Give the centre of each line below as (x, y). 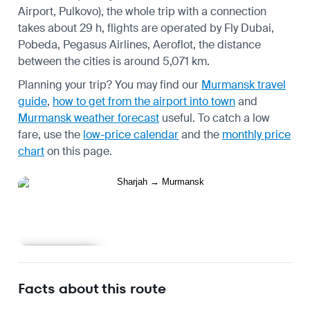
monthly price (256, 134)
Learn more (58, 258)
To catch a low (234, 118)
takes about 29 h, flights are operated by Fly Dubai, (146, 28)
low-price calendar (131, 134)
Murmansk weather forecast (89, 118)
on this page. (78, 151)
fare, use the (51, 134)
